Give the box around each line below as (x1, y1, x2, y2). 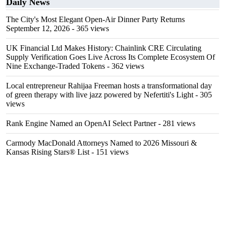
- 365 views (70, 24, 109, 33)
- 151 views (89, 148, 129, 156)
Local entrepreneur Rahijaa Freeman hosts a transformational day (6, 81, 212, 90)
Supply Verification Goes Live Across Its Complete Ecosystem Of (6, 53, 215, 61)
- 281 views (156, 119, 195, 128)
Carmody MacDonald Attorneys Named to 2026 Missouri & (6, 139, 197, 147)
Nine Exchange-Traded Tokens (6, 62, 105, 70)
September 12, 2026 (6, 24, 70, 33)
